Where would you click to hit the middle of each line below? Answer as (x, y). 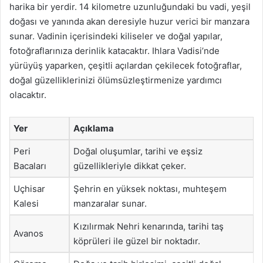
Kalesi (26, 203)
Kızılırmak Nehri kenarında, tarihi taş (149, 226)
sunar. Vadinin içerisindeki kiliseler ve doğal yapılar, (116, 36)
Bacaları (30, 166)
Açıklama (94, 128)
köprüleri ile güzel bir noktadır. (137, 241)
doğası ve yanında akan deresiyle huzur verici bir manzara (129, 21)
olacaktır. (28, 95)
